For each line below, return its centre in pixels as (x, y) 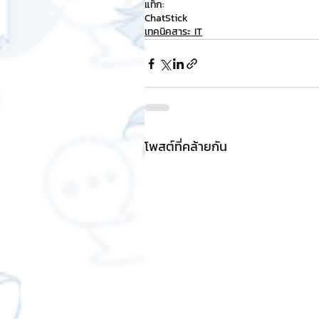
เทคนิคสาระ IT (173, 32)
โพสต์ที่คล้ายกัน (186, 146)
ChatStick (166, 18)
